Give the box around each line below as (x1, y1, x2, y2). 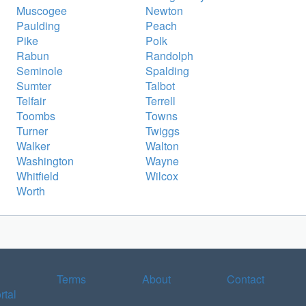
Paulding (16, 17, 60, 33)
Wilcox (145, 167, 178, 184)
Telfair (16, 92, 46, 109)
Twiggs (145, 122, 180, 139)
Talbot (145, 77, 175, 94)
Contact (227, 270, 264, 287)
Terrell (145, 92, 176, 109)
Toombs (16, 107, 55, 124)
